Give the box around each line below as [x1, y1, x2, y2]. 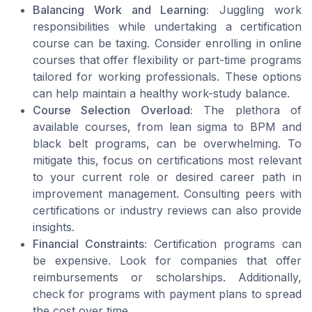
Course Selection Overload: [33, 103, 193, 118]
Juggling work [209, 3, 302, 17]
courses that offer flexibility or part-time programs [33, 53, 302, 68]
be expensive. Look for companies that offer [33, 253, 302, 268]
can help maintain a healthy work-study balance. [33, 86, 290, 101]
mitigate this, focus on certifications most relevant [33, 153, 302, 168]
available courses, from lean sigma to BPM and [33, 120, 302, 134]
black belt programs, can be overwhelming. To [33, 136, 302, 151]
